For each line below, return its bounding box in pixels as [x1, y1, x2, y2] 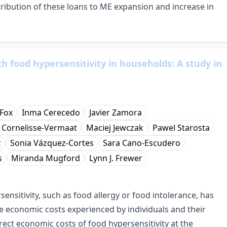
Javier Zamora [89, 107, 142, 119]
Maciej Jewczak [86, 122, 143, 134]
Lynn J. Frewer [89, 153, 142, 164]
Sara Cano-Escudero [103, 137, 180, 149]
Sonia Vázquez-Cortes [10, 137, 94, 149]
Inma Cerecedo [22, 107, 80, 119]
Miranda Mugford [11, 153, 80, 164]
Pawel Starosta [153, 122, 210, 134]
